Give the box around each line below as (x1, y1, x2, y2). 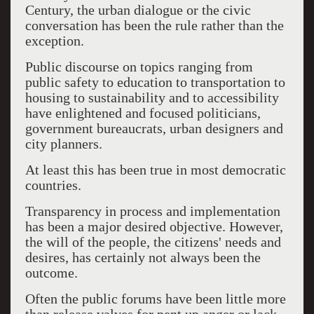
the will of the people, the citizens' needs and (25, 234, 281, 250)
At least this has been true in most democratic (25, 162, 286, 177)
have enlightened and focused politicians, (25, 105, 261, 121)
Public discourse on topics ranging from (25, 59, 253, 74)
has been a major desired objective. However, (25, 219, 283, 234)
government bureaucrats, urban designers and (25, 121, 283, 136)
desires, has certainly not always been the (25, 250, 261, 265)
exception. (25, 33, 84, 48)
